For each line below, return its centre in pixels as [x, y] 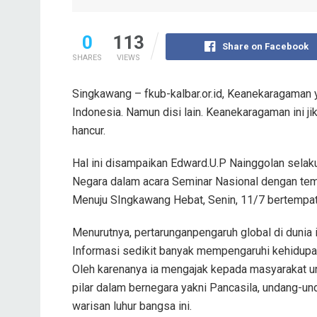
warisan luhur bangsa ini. [132, 306]
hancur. [89, 130]
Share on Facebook [266, 46]
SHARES [87, 57]
